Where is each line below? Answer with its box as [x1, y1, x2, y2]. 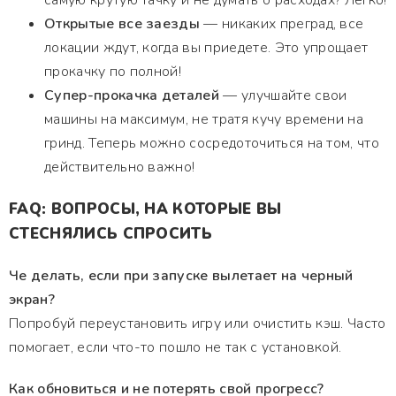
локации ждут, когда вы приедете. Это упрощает [44, 38, 369, 57]
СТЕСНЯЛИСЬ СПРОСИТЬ [9, 224, 213, 244]
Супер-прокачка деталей [44, 86, 220, 105]
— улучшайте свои [219, 86, 347, 105]
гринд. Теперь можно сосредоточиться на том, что [44, 133, 380, 153]
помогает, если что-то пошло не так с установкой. [9, 338, 342, 357]
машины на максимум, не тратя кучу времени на [44, 110, 364, 129]
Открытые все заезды [44, 14, 201, 34]
